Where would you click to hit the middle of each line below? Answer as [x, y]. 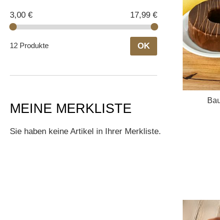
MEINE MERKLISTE [71, 109]
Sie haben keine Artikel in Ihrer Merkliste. [85, 132]
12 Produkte [29, 45]
